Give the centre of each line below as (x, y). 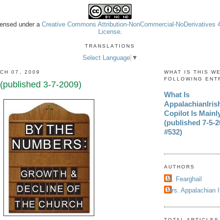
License (109, 31)
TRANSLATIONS (110, 46)
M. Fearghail (184, 179)
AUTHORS (180, 167)
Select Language (106, 57)
